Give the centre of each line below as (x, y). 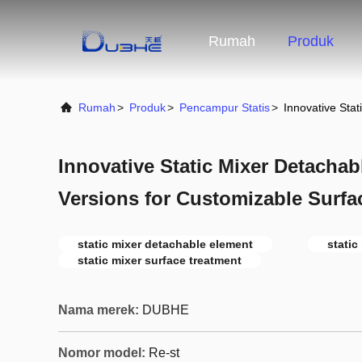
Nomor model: (102, 353)
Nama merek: (99, 310)
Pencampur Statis (225, 107)
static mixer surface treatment (160, 260)
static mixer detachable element (165, 244)
